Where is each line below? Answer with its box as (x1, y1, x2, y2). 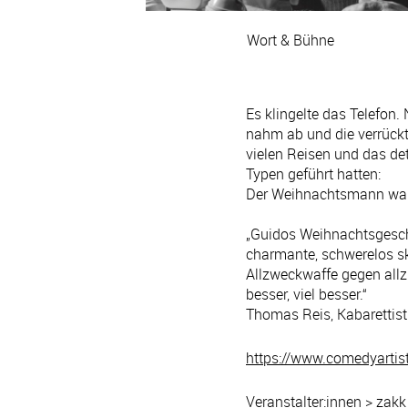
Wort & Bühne (247, 30, 334, 50)
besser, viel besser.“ (246, 284, 367, 304)
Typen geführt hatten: (246, 164, 381, 184)
